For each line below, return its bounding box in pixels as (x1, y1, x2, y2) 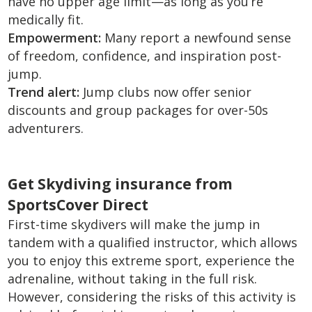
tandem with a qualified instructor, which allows (8, 234, 298, 251)
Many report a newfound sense (101, 29, 292, 46)
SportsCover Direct (8, 195, 149, 214)
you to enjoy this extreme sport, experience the (8, 252, 295, 269)
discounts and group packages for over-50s (8, 102, 269, 118)
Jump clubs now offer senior (79, 84, 252, 100)
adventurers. (8, 120, 84, 136)
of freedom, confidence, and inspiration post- (8, 47, 282, 64)
